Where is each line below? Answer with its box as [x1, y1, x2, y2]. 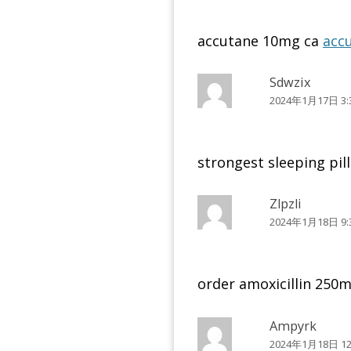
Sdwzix [270, 74, 312, 92]
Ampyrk [270, 317, 317, 335]
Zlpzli [270, 195, 302, 213]
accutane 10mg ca [197, 31, 323, 51]
